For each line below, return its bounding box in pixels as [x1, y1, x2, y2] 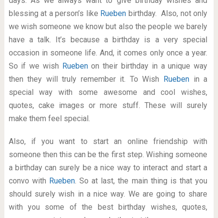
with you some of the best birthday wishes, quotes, [8, 202, 208, 212]
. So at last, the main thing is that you [74, 176, 208, 185]
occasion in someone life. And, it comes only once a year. [8, 48, 208, 57]
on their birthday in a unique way [91, 61, 208, 71]
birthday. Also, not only [126, 9, 208, 18]
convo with [8, 176, 49, 185]
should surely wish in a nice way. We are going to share [8, 189, 208, 199]
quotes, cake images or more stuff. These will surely [8, 101, 208, 110]
